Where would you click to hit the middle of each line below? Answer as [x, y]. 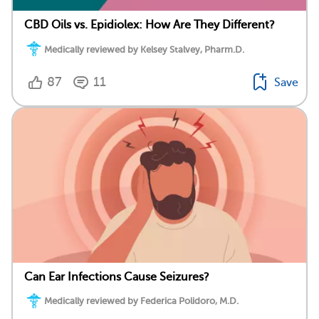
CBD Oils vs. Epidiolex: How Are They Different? [150, 25]
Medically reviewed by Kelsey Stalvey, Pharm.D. [144, 49]
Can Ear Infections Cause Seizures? [117, 277]
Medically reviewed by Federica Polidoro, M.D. [141, 301]
